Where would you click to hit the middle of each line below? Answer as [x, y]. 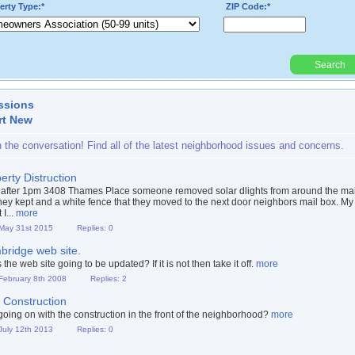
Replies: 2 [109, 279]
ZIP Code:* [248, 6]
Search [330, 65]
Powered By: [245, 92]
